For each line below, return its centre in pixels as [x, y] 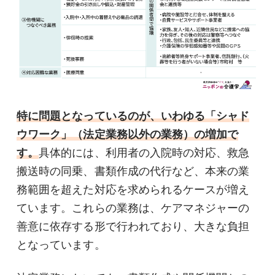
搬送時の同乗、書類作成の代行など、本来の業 [133, 172]
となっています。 [61, 245]
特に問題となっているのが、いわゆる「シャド [133, 116]
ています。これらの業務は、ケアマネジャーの [133, 208]
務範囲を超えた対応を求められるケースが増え [133, 190]
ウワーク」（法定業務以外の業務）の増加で [128, 135]
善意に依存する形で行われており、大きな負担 [133, 227]
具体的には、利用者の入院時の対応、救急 [144, 153]
